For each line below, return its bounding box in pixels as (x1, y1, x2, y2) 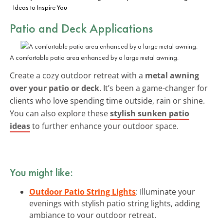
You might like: (10, 164, 73, 180)
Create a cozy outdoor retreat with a (10, 70, 145, 81)
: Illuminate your (136, 186, 195, 197)
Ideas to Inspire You (13, 2, 67, 12)
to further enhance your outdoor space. (30, 120, 179, 131)
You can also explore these (10, 108, 110, 119)
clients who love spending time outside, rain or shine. (10, 95, 205, 106)
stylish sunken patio (110, 108, 189, 119)
